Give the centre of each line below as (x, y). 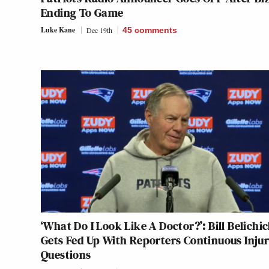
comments (156, 30)
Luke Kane (58, 30)
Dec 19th (99, 30)
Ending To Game (82, 13)
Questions (66, 255)
